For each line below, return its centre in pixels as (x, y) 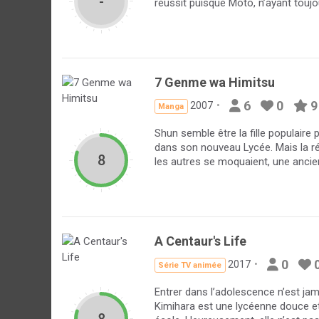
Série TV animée (190, 265)
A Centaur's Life (200, 241)
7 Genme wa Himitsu (215, 82)
